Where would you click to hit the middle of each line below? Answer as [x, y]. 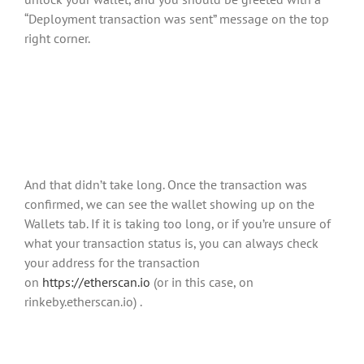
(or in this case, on [202, 282]
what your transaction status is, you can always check [171, 243]
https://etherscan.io [96, 282]
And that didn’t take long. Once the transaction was [166, 185]
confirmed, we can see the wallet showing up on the [169, 204]
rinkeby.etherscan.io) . [83, 302]
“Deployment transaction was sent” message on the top [177, 18]
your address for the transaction [112, 263]
